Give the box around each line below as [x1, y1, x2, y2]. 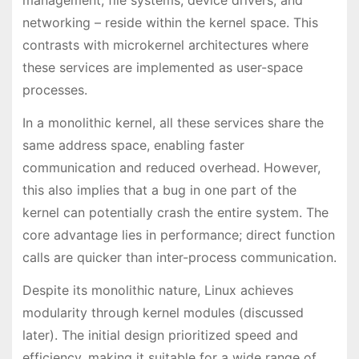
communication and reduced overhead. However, [22, 159, 321, 176]
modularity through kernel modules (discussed [22, 304, 304, 321]
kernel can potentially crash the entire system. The [22, 204, 329, 221]
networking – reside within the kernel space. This [22, 14, 318, 31]
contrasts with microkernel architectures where [22, 37, 309, 54]
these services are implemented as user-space [22, 59, 303, 76]
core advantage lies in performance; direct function [22, 227, 335, 244]
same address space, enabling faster [22, 137, 244, 154]
